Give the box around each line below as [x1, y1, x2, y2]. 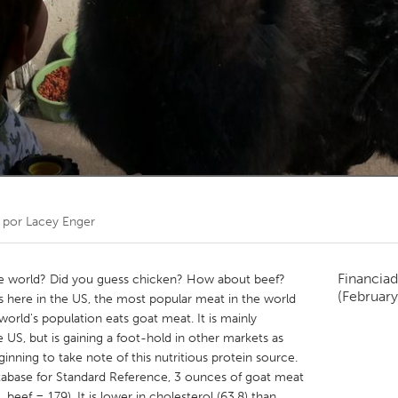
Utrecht [115, 187, 159, 202]
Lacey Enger [26, 214, 95, 229]
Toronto [115, 27, 162, 42]
